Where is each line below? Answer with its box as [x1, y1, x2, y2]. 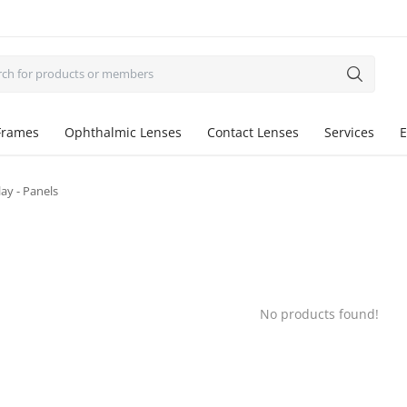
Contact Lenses [207, 124, 299, 141]
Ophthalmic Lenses [65, 124, 182, 141]
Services [324, 124, 374, 141]
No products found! [259, 305, 379, 323]
